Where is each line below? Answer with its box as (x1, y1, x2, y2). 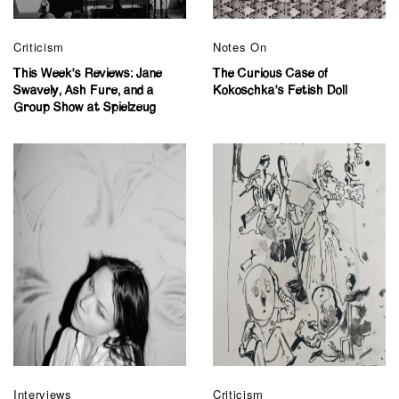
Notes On (213, 37, 267, 55)
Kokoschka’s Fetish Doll (213, 84, 347, 97)
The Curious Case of (213, 67, 329, 80)
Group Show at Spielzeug (13, 101, 156, 114)
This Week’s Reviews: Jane (13, 67, 162, 80)
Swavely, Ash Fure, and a (13, 84, 154, 97)
